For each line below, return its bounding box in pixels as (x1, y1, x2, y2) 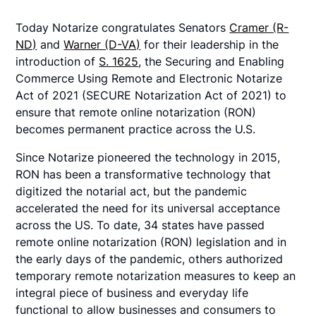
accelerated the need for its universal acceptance (16, 201, 281, 216)
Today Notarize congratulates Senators (16, 20, 230, 35)
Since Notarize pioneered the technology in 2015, (16, 150, 281, 165)
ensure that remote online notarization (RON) (16, 105, 257, 120)
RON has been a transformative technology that (16, 167, 272, 182)
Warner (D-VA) (63, 37, 141, 52)
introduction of (16, 54, 99, 69)
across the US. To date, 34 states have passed (16, 218, 265, 233)
